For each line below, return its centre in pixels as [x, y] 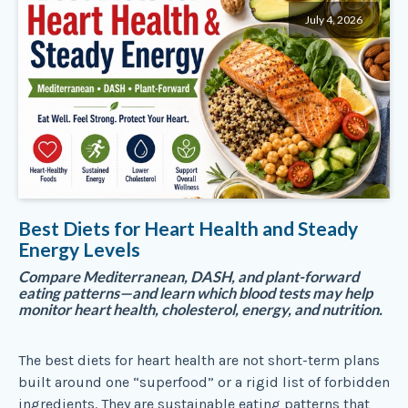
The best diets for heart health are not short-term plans [199, 361]
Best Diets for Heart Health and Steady [188, 228]
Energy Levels [79, 249]
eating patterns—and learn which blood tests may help [195, 294]
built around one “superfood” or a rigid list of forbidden [204, 382]
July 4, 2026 [334, 19]
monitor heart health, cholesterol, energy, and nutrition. [200, 310]
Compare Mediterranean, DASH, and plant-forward [189, 277]
